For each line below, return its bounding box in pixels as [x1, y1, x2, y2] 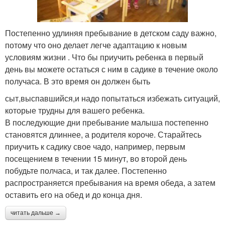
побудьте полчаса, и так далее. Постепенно [5, 165, 167, 177]
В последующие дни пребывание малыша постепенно [5, 117, 208, 129]
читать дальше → [11, 209, 61, 217]
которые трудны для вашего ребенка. [5, 104, 145, 117]
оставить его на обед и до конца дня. [5, 189, 142, 201]
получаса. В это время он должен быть [5, 75, 150, 87]
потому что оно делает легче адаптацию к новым [5, 39, 187, 51]
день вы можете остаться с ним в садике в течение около [5, 63, 218, 75]
